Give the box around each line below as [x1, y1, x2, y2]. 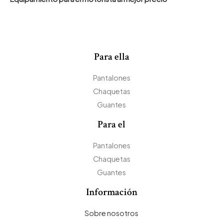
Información [86, 186, 137, 199]
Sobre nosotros [85, 209, 138, 218]
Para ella [94, 50, 129, 63]
